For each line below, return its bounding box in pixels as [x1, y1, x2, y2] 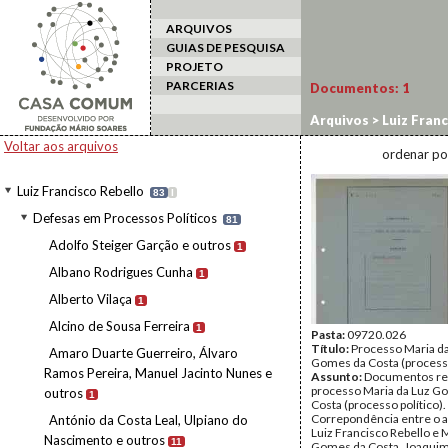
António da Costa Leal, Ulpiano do [49, 412, 248, 428]
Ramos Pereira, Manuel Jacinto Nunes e [44, 365, 272, 381]
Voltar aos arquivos [4, 138, 118, 154]
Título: [311, 341, 351, 356]
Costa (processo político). [311, 397, 446, 412]
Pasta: [311, 327, 347, 342]
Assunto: [311, 369, 364, 384]
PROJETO [166, 59, 223, 74]
